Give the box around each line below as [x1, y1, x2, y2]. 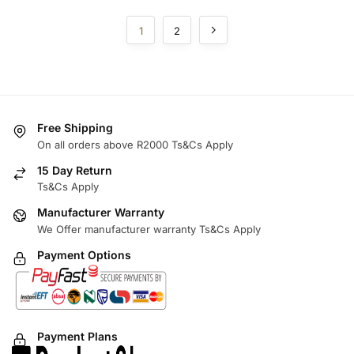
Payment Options [37, 247, 131, 262]
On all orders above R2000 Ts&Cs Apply [37, 137, 233, 151]
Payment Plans [37, 329, 118, 343]
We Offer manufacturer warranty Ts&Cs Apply [37, 222, 261, 235]
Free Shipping [37, 121, 113, 135]
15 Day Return [37, 163, 112, 177]
